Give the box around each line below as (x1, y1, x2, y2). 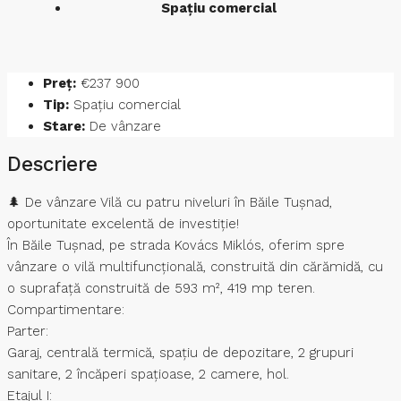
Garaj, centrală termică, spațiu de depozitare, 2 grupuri (7, 345, 354, 362)
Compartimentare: (7, 302, 124, 319)
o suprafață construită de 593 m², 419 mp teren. (7, 280, 315, 297)
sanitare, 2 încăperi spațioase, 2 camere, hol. (7, 366, 289, 383)
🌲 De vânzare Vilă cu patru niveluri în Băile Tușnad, (7, 194, 332, 211)
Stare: (43, 117, 85, 134)
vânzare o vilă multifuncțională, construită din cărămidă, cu (7, 259, 383, 276)
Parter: (7, 323, 48, 340)
